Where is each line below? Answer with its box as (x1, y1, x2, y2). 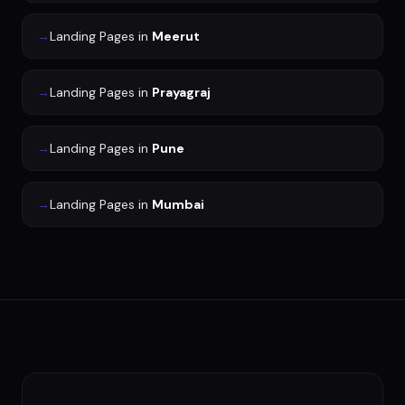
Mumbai (152, 196, 204, 213)
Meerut (152, 28, 200, 45)
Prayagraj (152, 84, 211, 101)
